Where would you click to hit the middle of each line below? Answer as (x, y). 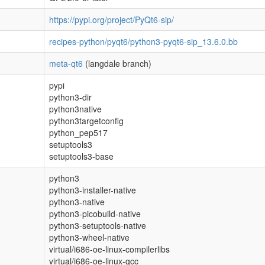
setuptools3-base (81, 156)
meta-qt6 (66, 63)
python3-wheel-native (89, 237)
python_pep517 (78, 132)
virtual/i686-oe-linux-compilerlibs (109, 249)
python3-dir (70, 97)
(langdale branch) (117, 63)
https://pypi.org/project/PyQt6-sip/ (112, 20)
